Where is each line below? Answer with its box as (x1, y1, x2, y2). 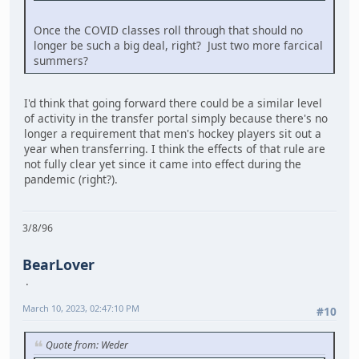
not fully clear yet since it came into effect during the (24, 156, 301, 172)
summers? (34, 53, 88, 69)
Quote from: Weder (46, 338, 128, 353)
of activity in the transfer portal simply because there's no (24, 111, 328, 127)
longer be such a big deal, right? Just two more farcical (34, 38, 323, 54)
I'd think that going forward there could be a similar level (24, 95, 322, 111)
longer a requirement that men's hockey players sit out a (24, 126, 321, 142)
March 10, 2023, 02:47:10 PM (22, 301, 139, 314)
